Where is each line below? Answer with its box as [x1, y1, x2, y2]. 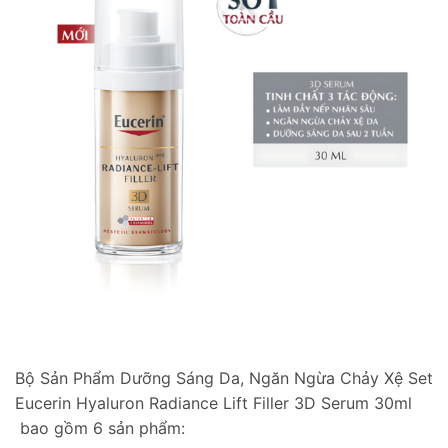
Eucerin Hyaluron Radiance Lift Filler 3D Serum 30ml [15, 393, 412, 414]
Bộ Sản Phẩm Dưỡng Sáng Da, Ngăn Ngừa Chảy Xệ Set [15, 368, 433, 389]
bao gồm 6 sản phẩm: [15, 418, 190, 439]
